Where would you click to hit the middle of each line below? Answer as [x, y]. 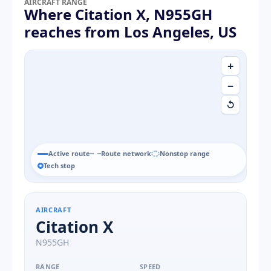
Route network [126, 154]
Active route [69, 154]
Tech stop [59, 166]
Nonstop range [185, 154]
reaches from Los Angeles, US [130, 32]
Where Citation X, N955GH [118, 15]
